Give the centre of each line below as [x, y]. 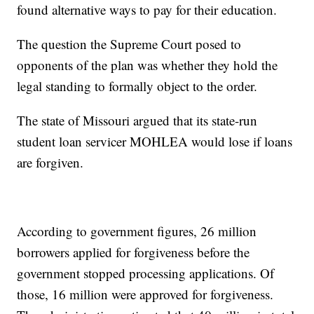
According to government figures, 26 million [137, 231]
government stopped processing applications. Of [146, 273]
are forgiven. [50, 163]
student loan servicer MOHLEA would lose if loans [155, 142]
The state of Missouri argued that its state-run [137, 121]
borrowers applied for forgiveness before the [134, 252]
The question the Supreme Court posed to [129, 44]
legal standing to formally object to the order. [137, 86]
